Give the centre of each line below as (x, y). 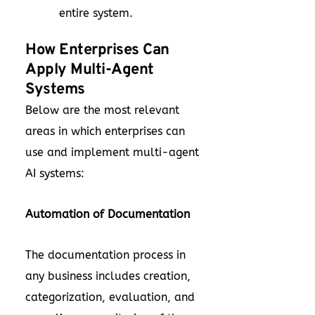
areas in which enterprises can (105, 131)
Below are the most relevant (102, 110)
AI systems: (55, 173)
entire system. (96, 13)
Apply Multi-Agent (90, 70)
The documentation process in (105, 255)
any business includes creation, (108, 276)
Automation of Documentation (109, 214)
